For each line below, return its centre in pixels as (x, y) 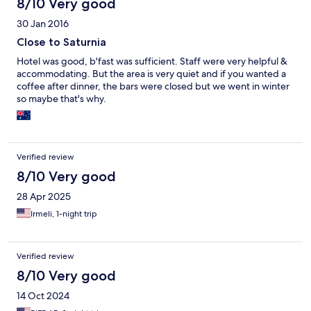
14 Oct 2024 (43, 296)
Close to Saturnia (61, 42)
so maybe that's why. (61, 99)
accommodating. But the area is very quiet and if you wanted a (151, 74)
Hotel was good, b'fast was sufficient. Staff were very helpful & (152, 61)
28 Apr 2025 (44, 197)
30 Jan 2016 (43, 24)
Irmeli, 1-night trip (64, 214)
